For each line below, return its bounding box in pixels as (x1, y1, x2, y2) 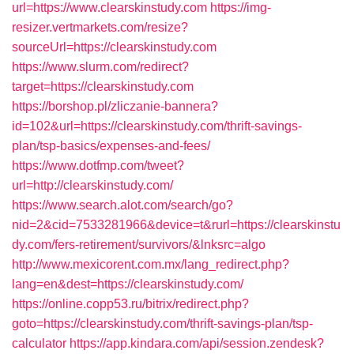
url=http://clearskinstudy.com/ (12, 179, 173, 192)
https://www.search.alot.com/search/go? (12, 198, 233, 212)
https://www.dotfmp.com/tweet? (12, 159, 184, 172)
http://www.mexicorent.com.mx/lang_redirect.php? (12, 258, 289, 271)
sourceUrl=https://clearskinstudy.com (12, 40, 217, 54)
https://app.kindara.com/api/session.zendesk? (70, 337, 324, 350)
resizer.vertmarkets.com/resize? (12, 21, 188, 34)
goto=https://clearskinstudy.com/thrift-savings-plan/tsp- (12, 317, 313, 330)
